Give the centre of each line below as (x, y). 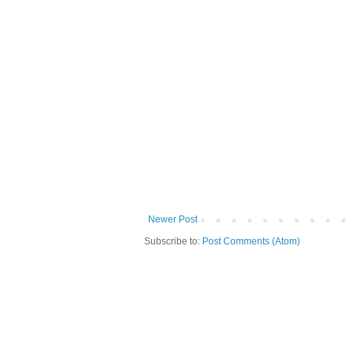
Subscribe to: (173, 242)
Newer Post (173, 220)
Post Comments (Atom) (251, 242)
